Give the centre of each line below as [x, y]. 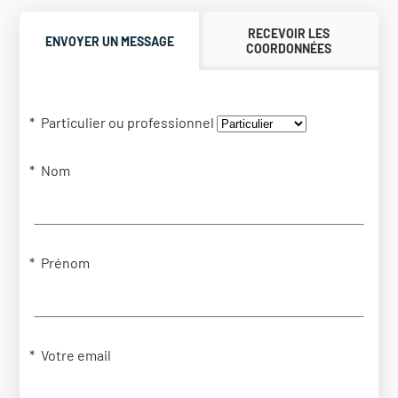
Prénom [66, 263]
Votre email [76, 355]
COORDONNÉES [288, 49]
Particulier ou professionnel [128, 123]
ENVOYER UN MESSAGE [109, 41]
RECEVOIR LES [288, 34]
